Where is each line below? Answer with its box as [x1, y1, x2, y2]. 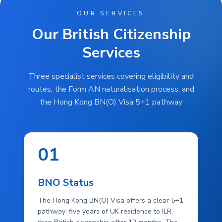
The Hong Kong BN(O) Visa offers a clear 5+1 [38, 196, 183, 205]
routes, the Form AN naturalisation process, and [28, 84, 194, 95]
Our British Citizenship [31, 24, 191, 45]
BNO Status [38, 176, 94, 189]
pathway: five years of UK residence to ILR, [38, 207, 173, 216]
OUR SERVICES [77, 9, 145, 17]
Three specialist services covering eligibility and [28, 71, 194, 82]
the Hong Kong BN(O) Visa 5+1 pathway [40, 97, 182, 108]
